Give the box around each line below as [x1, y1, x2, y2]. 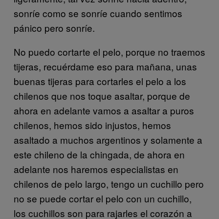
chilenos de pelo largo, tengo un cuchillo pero [14, 176, 204, 190]
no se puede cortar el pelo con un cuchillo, [14, 191, 192, 205]
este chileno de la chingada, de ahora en [14, 147, 185, 161]
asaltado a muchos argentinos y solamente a [14, 132, 202, 146]
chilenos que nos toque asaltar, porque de [14, 88, 190, 102]
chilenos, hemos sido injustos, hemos [14, 118, 171, 131]
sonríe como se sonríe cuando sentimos [14, 6, 182, 20]
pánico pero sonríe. [14, 21, 95, 34]
